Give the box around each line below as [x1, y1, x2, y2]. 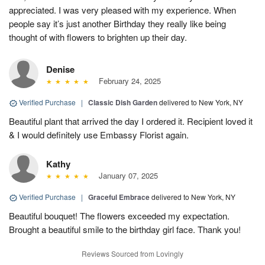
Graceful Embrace [88, 192, 150, 203]
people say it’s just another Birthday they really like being [9, 17, 226, 30]
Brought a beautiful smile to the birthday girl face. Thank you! [9, 223, 241, 236]
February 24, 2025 [93, 75, 161, 87]
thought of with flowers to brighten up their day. [9, 31, 187, 44]
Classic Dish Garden [88, 97, 157, 108]
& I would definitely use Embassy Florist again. [9, 128, 189, 141]
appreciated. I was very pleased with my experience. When [9, 4, 236, 17]
